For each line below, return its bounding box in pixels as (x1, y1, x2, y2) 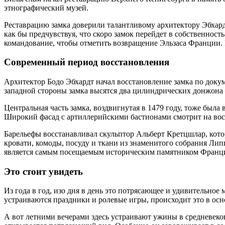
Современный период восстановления (4, 57, 169, 68)
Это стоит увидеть (4, 166, 83, 177)
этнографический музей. (4, 3, 88, 12)
